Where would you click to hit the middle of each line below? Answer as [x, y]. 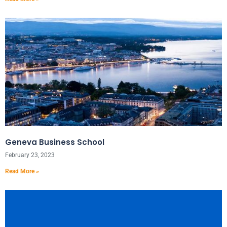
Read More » [22, 171]
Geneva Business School [55, 142]
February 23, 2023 [30, 155]
